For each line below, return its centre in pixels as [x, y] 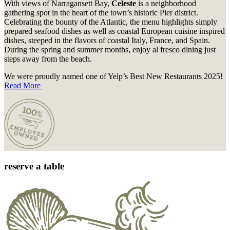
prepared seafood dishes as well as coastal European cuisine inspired [114, 31]
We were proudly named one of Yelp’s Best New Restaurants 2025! [113, 76]
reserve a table [34, 166]
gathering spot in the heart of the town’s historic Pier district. [101, 12]
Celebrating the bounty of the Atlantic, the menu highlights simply [111, 22]
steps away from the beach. [48, 59]
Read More [23, 85]
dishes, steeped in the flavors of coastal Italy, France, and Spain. [107, 40]
